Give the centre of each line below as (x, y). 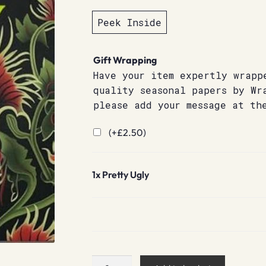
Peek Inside (129, 23)
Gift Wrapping (125, 60)
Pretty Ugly (125, 175)
